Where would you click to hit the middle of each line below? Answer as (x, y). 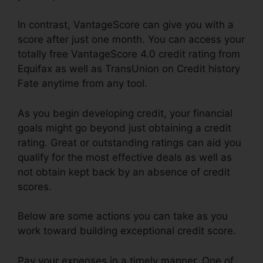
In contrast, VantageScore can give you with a (126, 25)
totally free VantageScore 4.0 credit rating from (129, 54)
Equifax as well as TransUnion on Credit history (129, 69)
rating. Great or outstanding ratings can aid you (129, 142)
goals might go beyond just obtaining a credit (124, 128)
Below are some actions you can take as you (123, 216)
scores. (35, 186)
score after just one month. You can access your (131, 40)
